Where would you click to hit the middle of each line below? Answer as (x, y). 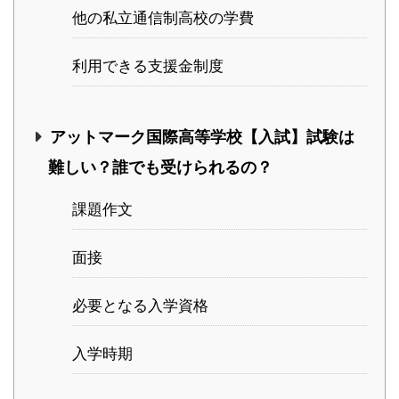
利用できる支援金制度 (148, 66)
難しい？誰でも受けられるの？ (160, 167)
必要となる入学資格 (140, 306)
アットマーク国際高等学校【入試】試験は (202, 137)
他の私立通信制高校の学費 (163, 18)
